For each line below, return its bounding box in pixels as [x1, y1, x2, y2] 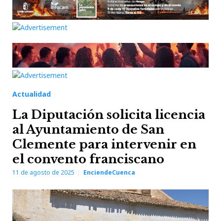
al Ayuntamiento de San [12, 122, 164, 137]
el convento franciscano [12, 152, 164, 166]
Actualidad [12, 89, 51, 99]
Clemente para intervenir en [12, 137, 196, 151]
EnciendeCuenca [83, 168, 135, 177]
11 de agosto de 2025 [12, 168, 74, 177]
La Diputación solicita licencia [12, 108, 205, 122]
